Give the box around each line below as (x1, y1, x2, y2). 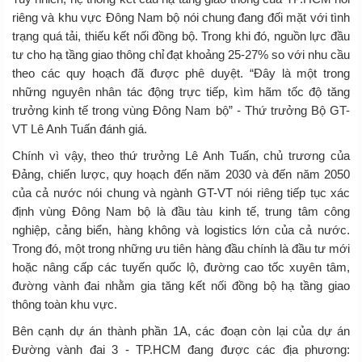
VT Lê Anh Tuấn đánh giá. (12, 121, 147, 136)
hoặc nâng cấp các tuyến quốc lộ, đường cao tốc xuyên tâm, (12, 259, 350, 274)
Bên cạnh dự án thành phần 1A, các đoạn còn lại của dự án (12, 323, 350, 338)
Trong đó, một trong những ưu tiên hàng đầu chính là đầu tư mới (12, 241, 350, 255)
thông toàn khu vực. (12, 297, 117, 311)
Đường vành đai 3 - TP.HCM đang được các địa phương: (12, 342, 350, 356)
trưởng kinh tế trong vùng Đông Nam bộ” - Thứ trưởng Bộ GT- (12, 103, 350, 117)
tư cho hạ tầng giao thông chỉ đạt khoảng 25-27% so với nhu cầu (12, 47, 350, 61)
